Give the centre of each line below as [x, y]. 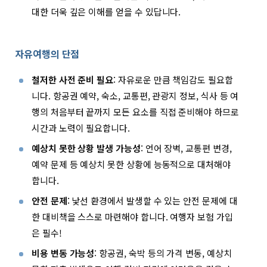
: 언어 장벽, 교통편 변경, [186, 148]
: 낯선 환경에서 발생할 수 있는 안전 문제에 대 [152, 201]
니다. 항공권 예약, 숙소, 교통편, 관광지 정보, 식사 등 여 [135, 96]
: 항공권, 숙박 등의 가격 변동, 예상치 [163, 253]
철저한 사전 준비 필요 [73, 80]
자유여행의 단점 [47, 54]
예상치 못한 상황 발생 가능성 [86, 148]
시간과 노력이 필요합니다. [81, 128]
